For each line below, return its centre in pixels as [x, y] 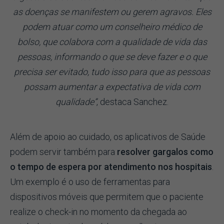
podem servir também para [63, 151]
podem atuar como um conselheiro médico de [112, 26]
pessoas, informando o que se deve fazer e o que [112, 56]
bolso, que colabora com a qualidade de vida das [112, 41]
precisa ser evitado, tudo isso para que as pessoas [112, 71]
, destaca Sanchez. [132, 101]
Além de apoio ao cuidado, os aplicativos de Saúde [108, 136]
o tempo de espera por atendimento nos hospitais [111, 166]
